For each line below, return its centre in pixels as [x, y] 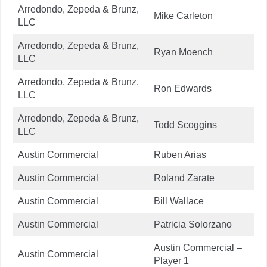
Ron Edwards [183, 88]
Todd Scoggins [185, 125]
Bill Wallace [179, 201]
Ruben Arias [180, 154]
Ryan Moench [183, 52]
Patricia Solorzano [193, 224]
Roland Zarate [184, 178]
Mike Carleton [183, 15]
